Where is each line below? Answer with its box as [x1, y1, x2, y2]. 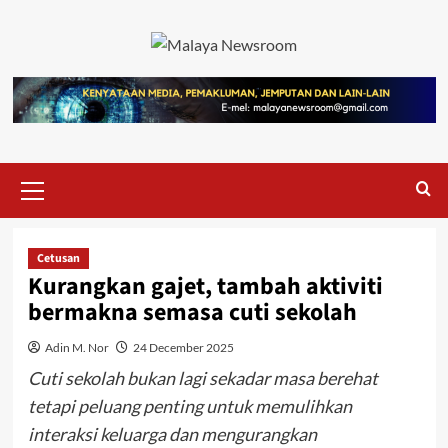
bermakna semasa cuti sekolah [27, 294, 357, 330]
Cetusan [36, 249, 80, 267]
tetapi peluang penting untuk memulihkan [27, 394, 352, 417]
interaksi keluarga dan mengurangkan [27, 422, 317, 445]
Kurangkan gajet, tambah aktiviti [27, 268, 383, 304]
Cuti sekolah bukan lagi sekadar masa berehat [27, 366, 378, 389]
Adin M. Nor [44, 339, 109, 355]
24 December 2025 [132, 339, 234, 355]
